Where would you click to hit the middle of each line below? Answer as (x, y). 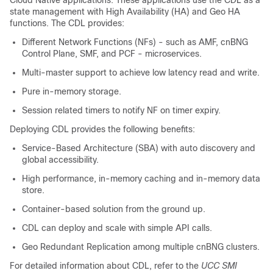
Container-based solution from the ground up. (114, 209)
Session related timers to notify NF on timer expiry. (121, 110)
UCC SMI (219, 266)
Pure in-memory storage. (72, 91)
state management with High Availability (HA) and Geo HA (125, 12)
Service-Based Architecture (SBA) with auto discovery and (139, 148)
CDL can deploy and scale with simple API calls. (117, 228)
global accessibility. (60, 160)
